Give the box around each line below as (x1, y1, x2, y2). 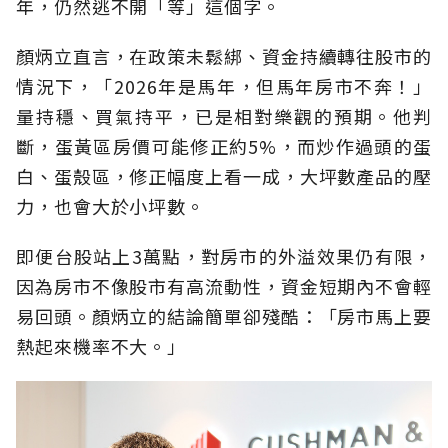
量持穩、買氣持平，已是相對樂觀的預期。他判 (16, 103, 432, 130)
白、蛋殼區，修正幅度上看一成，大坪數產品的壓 (16, 163, 432, 190)
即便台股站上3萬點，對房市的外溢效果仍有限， (16, 243, 432, 270)
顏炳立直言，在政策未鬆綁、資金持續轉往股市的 (16, 43, 432, 70)
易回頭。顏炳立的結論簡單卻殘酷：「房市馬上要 (16, 303, 432, 330)
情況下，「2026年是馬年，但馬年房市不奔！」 (16, 73, 432, 100)
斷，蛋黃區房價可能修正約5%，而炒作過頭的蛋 (16, 133, 432, 160)
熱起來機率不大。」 (16, 333, 187, 360)
